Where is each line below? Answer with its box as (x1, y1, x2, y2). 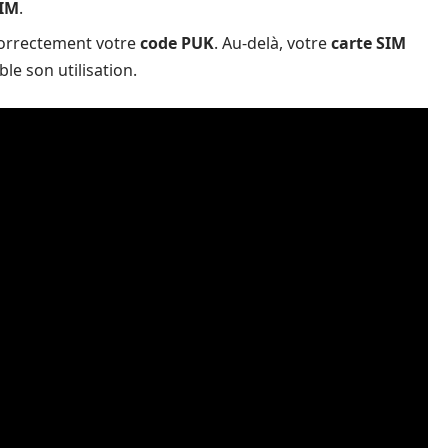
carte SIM (331, 32, 406, 54)
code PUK (140, 32, 214, 54)
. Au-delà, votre (214, 32, 331, 54)
